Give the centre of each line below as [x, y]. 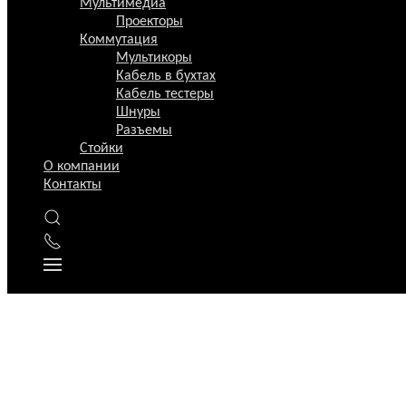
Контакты [72, 185]
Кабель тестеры [165, 94]
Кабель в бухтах [166, 76]
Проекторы [150, 22]
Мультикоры [154, 58]
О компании [82, 167]
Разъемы [144, 130]
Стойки [101, 149]
